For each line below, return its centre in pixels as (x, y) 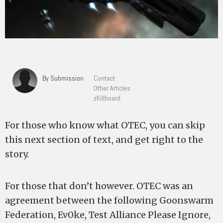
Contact (104, 78)
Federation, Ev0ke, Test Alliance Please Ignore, (108, 215)
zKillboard (107, 98)
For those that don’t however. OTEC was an (99, 186)
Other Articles (112, 88)
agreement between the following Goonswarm (109, 200)
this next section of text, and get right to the (104, 140)
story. (17, 154)
